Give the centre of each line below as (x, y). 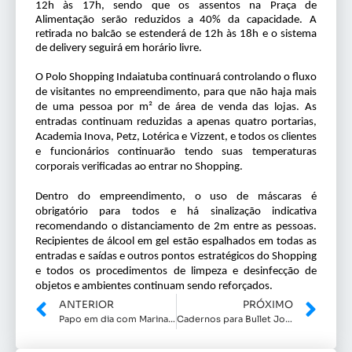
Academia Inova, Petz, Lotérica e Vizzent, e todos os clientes (176, 137)
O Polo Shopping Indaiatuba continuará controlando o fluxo (176, 77)
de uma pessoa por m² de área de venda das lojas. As (176, 107)
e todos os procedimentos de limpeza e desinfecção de (176, 271)
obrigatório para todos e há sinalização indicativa (176, 211)
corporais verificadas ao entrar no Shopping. (139, 167)
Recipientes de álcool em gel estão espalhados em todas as (176, 241)
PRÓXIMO (268, 304)
